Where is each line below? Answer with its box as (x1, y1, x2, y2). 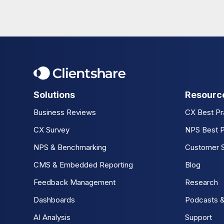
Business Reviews (33, 107, 96, 117)
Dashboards (33, 195, 75, 205)
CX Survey (33, 125, 69, 135)
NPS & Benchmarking (33, 142, 106, 152)
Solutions (33, 89, 75, 100)
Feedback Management (33, 177, 115, 187)
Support (184, 212, 212, 222)
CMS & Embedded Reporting (33, 160, 133, 170)
